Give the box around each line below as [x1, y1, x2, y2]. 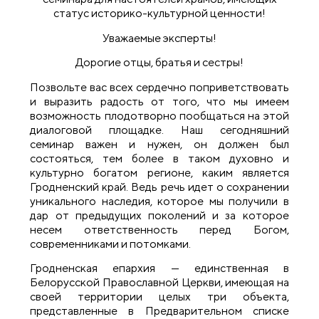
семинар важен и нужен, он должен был [30, 137, 289, 151]
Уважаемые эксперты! [103, 31, 216, 45]
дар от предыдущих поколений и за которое [30, 208, 289, 222]
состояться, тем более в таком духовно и [30, 151, 289, 165]
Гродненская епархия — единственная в [30, 261, 289, 275]
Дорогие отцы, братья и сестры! [75, 56, 244, 70]
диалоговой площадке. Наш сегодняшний [30, 122, 289, 137]
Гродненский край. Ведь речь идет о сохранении [30, 179, 289, 194]
